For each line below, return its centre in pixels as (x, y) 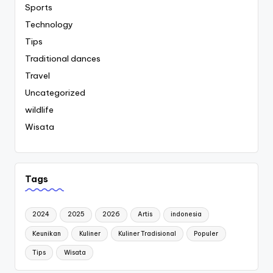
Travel (37, 76)
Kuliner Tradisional (147, 233)
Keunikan (47, 233)
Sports (39, 8)
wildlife (39, 110)
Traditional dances (63, 59)
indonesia (186, 214)
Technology (49, 25)
